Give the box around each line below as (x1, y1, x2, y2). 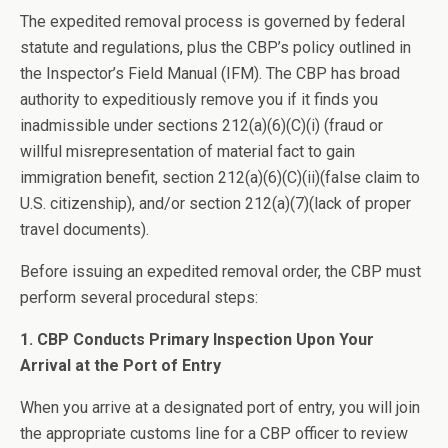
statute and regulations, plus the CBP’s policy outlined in (20, 38, 411, 57)
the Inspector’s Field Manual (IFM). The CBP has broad (20, 64, 400, 83)
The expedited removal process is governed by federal (20, 12, 405, 31)
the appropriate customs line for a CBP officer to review (20, 424, 408, 443)
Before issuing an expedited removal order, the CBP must (20, 262, 421, 281)
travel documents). (20, 220, 149, 239)
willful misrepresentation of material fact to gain (20, 142, 355, 161)
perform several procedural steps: (20, 288, 258, 307)
